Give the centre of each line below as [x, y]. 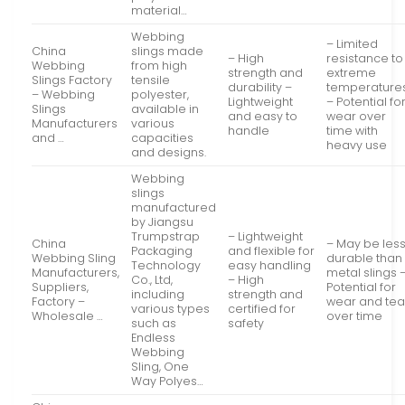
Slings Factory [72, 80]
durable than [365, 259]
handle [249, 131]
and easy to [263, 117]
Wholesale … [67, 316]
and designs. [169, 153]
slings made [168, 52]
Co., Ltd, [152, 280]
